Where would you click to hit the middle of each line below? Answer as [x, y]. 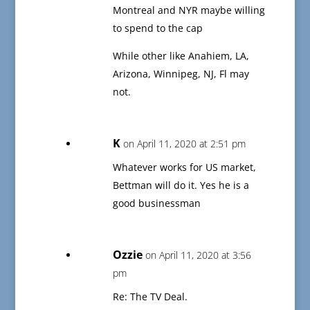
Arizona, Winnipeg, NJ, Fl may [181, 74]
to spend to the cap [157, 28]
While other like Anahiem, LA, [181, 56]
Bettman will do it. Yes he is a [181, 185]
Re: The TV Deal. [150, 297]
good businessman [156, 203]
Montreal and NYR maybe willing [189, 10]
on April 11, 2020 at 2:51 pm [184, 144]
